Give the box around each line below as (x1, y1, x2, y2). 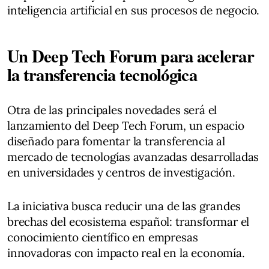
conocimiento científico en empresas (7, 230, 198, 244)
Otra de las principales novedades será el (7, 103, 217, 117)
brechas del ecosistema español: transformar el (7, 214, 250, 229)
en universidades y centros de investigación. (7, 165, 235, 180)
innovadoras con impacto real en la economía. (7, 246, 245, 260)
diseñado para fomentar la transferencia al (7, 134, 226, 148)
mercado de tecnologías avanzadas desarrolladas (7, 150, 259, 164)
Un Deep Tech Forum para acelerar (7, 43, 254, 68)
